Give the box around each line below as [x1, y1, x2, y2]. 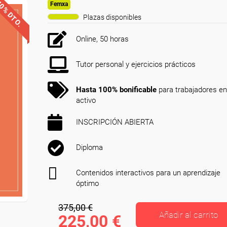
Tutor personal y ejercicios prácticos [76, 60, 196, 69]
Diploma [76, 143, 103, 152]
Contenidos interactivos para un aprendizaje [76, 168, 220, 177]
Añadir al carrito [159, 210, 218, 220]
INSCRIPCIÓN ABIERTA [76, 118, 154, 127]
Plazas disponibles [83, 13, 141, 21]
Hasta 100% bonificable [76, 85, 157, 94]
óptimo [76, 179, 99, 188]
